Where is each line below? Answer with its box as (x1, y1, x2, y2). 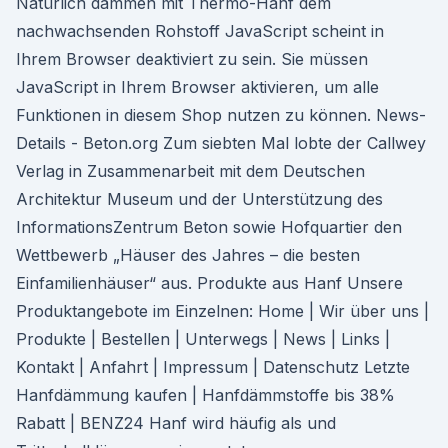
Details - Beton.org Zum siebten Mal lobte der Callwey (16, 133, 426, 153)
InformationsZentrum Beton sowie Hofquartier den (16, 217, 402, 237)
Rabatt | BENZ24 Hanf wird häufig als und (16, 413, 336, 433)
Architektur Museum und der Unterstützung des (16, 189, 383, 209)
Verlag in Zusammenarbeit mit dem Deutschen (16, 161, 365, 181)
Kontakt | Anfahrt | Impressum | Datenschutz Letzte (16, 357, 410, 377)
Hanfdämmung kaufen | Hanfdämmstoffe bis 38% (16, 385, 395, 405)
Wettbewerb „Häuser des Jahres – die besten (16, 245, 360, 265)
